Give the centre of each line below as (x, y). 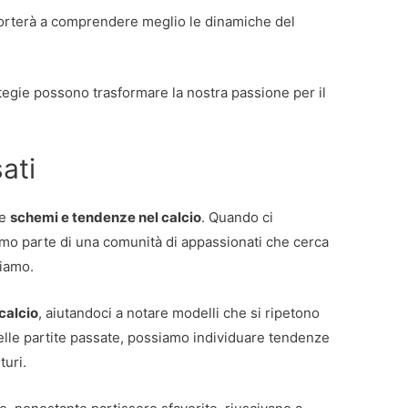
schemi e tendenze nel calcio (106, 218)
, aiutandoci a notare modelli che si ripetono (179, 313)
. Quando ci (238, 218)
